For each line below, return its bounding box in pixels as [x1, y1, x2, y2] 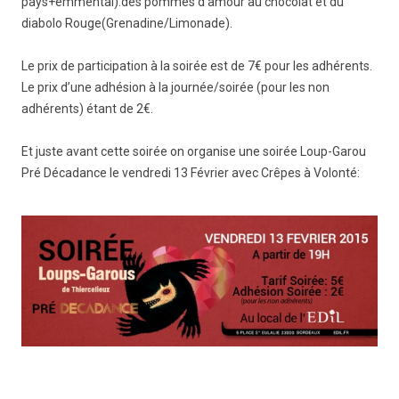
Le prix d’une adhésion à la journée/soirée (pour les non [21, 80, 330, 95]
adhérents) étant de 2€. [21, 102, 153, 117]
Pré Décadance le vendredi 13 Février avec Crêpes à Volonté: [21, 166, 360, 181]
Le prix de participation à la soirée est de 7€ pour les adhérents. [21, 59, 372, 74]
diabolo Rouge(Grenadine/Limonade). [21, 16, 232, 31]
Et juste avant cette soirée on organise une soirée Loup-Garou [21, 144, 366, 159]
